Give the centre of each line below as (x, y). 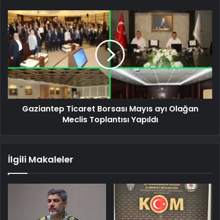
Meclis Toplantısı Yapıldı (110, 119)
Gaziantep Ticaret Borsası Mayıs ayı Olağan (110, 109)
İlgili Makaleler (41, 159)
